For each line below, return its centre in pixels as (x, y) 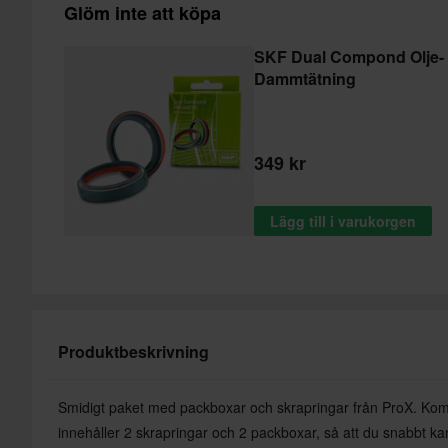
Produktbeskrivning (133, 351)
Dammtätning (305, 78)
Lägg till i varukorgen (343, 220)
